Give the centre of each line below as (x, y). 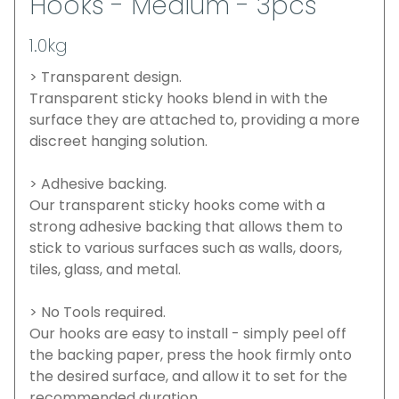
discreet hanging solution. (118, 142)
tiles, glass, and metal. (105, 271)
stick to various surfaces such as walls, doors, (186, 249)
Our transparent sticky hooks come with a (177, 207)
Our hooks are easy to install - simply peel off (188, 335)
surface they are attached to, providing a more (195, 121)
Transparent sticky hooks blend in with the (179, 100)
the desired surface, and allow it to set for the (188, 378)
